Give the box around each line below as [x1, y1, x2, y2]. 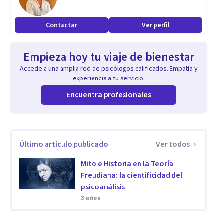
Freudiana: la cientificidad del [80, 170, 182, 181]
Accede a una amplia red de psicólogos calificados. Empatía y [19, 64, 198, 74]
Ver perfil [141, 20, 170, 30]
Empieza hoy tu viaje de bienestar [23, 48, 194, 65]
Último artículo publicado [19, 139, 108, 150]
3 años [80, 194, 101, 202]
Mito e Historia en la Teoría [80, 158, 173, 169]
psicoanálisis [80, 182, 125, 192]
